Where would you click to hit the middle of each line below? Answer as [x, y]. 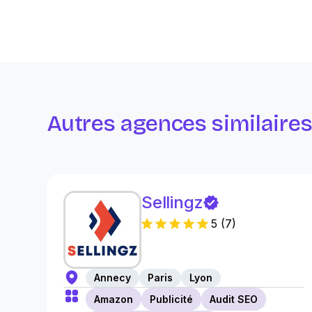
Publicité [172, 299]
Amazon [114, 299]
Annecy [113, 278]
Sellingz [172, 202]
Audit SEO [234, 299]
